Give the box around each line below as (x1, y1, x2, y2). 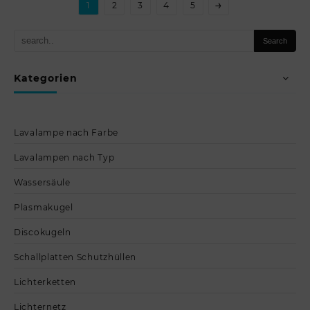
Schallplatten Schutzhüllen (14, 252, 137, 262)
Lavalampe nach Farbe (14, 127, 118, 138)
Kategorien (14, 71, 77, 84)
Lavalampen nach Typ (14, 152, 115, 163)
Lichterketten (14, 277, 77, 287)
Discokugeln (14, 227, 71, 237)
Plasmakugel (14, 202, 73, 212)
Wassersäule (14, 177, 71, 188)
